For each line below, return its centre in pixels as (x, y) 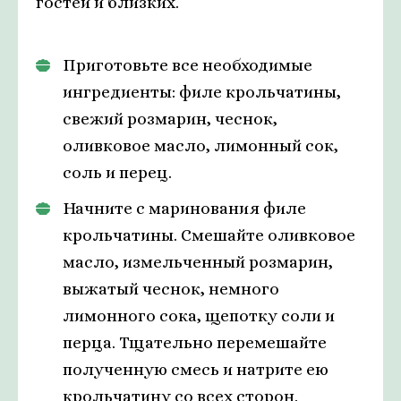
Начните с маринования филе (184, 209)
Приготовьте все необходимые (188, 65)
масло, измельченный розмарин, (198, 262)
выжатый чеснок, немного (171, 289)
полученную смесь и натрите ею (196, 370)
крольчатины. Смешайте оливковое (209, 235)
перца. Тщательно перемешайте (195, 343)
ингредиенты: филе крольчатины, (202, 92)
